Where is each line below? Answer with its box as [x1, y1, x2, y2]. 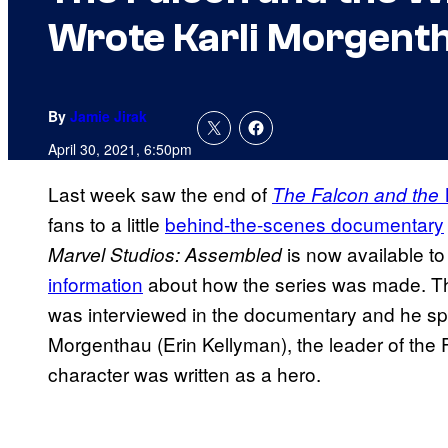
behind [165, 210, 224, 238]
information [48, 270, 143, 298]
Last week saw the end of [48, 180, 272, 208]
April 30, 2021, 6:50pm [48, 139, 192, 160]
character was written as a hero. [48, 360, 321, 388]
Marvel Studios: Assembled [48, 241, 282, 268]
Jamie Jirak [70, 106, 147, 127]
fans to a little [48, 210, 165, 238]
